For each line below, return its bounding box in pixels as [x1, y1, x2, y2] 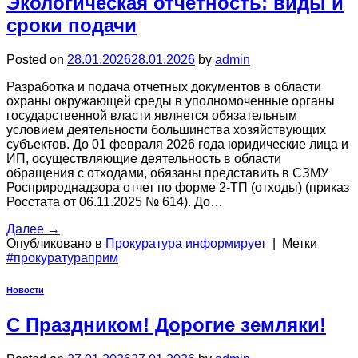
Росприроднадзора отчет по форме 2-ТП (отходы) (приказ [6, 180, 349, 194]
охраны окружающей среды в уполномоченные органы [6, 93, 335, 108]
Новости [6, 284, 44, 295]
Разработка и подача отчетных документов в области [6, 79, 321, 93]
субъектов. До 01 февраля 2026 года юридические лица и [6, 137, 348, 151]
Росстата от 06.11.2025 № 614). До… [6, 194, 223, 209]
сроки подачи [6, 14, 137, 36]
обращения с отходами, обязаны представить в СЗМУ [6, 165, 328, 180]
